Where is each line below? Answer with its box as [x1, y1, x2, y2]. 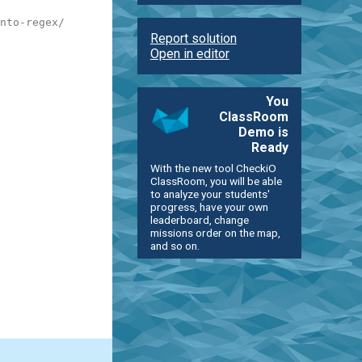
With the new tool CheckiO [149, 161, 276, 175]
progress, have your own [149, 200, 268, 213]
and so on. [149, 238, 200, 252]
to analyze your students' [149, 187, 270, 200]
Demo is [238, 124, 289, 140]
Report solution [149, 30, 237, 46]
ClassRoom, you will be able [149, 174, 282, 187]
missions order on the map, [149, 225, 280, 239]
